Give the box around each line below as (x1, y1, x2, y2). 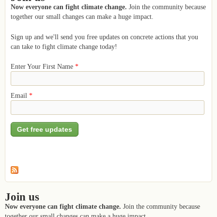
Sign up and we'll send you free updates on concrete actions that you (10, 32, 198, 41)
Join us (5, 190, 39, 203)
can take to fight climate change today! (10, 42, 117, 50)
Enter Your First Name (10, 62, 75, 71)
